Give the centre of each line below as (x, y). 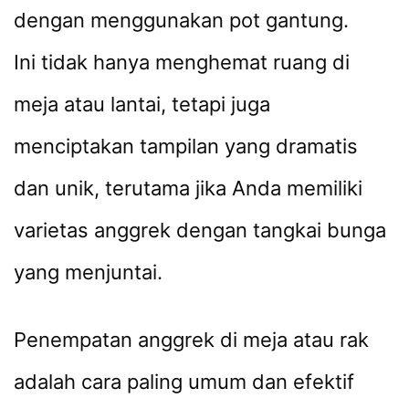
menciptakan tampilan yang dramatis (186, 147)
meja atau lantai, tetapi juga (142, 105)
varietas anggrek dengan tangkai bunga (200, 231)
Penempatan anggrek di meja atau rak (191, 339)
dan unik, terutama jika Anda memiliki (188, 189)
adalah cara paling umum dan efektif (184, 381)
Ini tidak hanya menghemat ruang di (182, 63)
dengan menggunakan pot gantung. (181, 21)
